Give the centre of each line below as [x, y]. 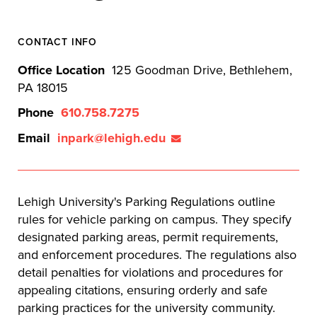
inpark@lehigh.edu [111, 138]
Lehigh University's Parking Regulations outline [146, 201]
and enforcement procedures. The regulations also [157, 254]
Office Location [61, 70]
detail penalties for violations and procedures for [150, 272]
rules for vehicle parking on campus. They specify [155, 219]
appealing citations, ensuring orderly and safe [143, 290]
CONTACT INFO [58, 42]
